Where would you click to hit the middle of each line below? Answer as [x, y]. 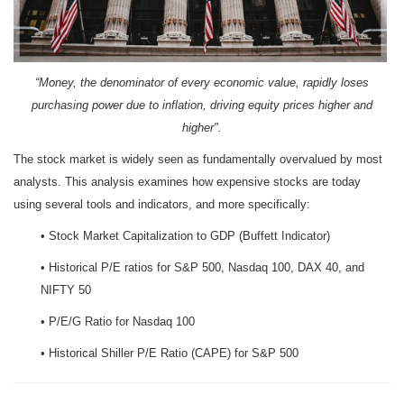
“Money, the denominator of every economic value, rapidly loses [202, 82]
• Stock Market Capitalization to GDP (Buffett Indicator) [185, 235]
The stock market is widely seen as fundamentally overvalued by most [198, 159]
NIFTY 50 [66, 289]
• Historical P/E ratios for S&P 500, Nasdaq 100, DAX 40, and [202, 267]
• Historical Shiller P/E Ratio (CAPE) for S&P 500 [170, 353]
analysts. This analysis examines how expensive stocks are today [187, 181]
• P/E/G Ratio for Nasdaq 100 [118, 321]
